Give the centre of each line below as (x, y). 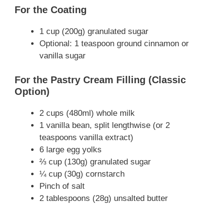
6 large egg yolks (71, 150)
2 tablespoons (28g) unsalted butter (104, 199)
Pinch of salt (62, 186)
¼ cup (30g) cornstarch (82, 174)
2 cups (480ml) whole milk (87, 113)
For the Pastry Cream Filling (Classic (100, 80)
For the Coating (51, 9)
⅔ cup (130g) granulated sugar (95, 162)
